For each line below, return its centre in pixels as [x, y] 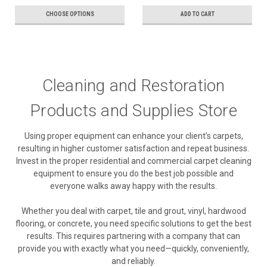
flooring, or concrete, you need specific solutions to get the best [133, 224]
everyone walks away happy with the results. [133, 186]
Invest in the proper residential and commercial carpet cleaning [133, 161]
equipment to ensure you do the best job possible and [133, 174]
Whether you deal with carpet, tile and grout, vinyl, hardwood [133, 211]
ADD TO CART [197, 14]
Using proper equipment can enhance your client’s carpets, [133, 136]
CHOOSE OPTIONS [70, 14]
